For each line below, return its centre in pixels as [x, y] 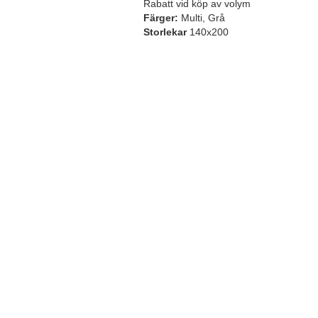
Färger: [161, 18]
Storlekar [165, 32]
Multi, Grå [202, 18]
